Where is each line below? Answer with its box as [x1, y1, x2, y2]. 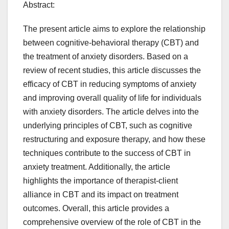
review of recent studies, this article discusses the [23, 65, 201, 75]
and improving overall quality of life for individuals [23, 93, 201, 102]
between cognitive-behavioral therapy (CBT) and [23, 38, 199, 47]
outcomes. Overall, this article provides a [23, 203, 169, 213]
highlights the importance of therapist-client [23, 176, 178, 185]
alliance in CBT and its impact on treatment [23, 190, 178, 199]
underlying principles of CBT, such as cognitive [23, 121, 192, 130]
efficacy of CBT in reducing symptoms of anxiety [23, 79, 196, 88]
